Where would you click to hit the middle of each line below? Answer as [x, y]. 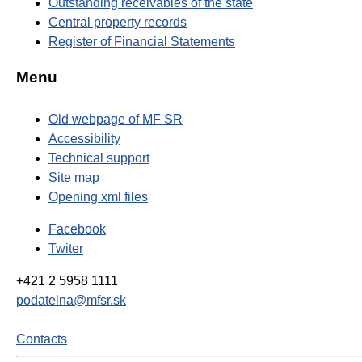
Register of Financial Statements [142, 42]
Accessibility [84, 138]
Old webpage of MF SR [116, 119]
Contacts [42, 339]
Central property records [118, 23]
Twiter [66, 248]
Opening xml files [98, 196]
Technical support [99, 158]
